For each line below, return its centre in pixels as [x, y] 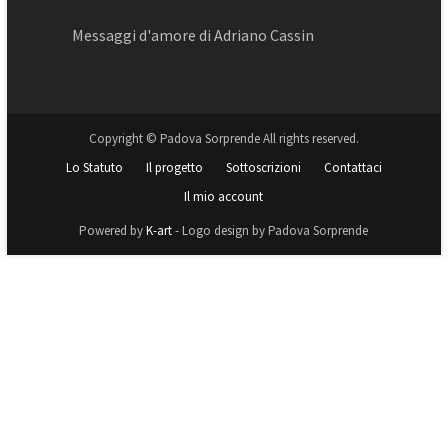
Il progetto [174, 168]
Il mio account [224, 197]
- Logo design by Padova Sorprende [270, 231]
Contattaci [352, 168]
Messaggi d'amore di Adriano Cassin [192, 35]
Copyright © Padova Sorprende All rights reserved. [223, 139]
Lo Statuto [94, 168]
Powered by [113, 231]
